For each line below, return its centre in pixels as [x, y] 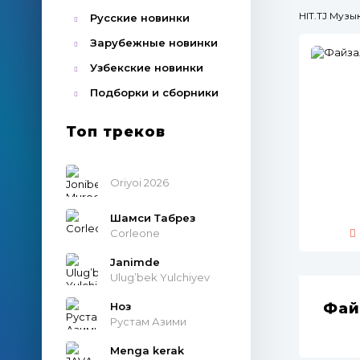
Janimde [135, 262]
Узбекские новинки [147, 67]
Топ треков [116, 132]
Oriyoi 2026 [139, 182]
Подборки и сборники [154, 92]
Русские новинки [140, 18]
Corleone [135, 233]
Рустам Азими [148, 321]
